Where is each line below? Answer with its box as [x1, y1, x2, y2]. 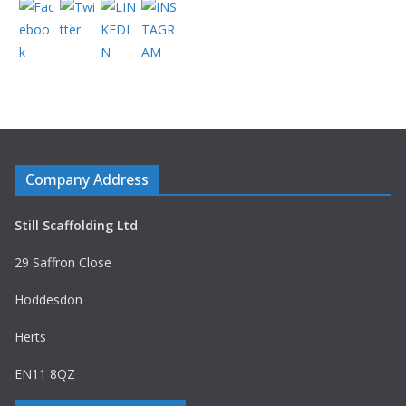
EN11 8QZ [14, 365, 75, 382]
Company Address [25, 169, 149, 189]
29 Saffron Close [14, 254, 111, 271]
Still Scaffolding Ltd [14, 217, 138, 234]
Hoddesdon [14, 291, 82, 308]
